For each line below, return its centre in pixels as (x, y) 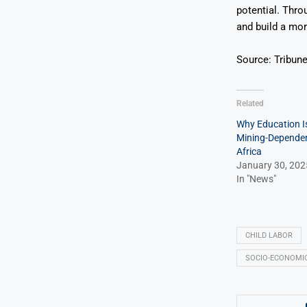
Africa (249, 151)
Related (250, 103)
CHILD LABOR (269, 235)
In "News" (256, 179)
